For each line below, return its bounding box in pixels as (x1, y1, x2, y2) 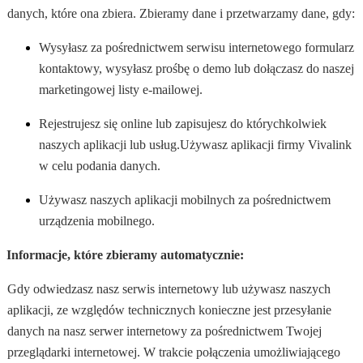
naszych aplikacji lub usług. (39, 138, 180, 152)
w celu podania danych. (39, 159, 160, 173)
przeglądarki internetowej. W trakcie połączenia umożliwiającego (6, 345, 340, 360)
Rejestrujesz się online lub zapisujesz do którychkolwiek (39, 117, 327, 131)
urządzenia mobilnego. (39, 214, 155, 228)
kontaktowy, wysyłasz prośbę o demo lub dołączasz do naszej (39, 62, 354, 76)
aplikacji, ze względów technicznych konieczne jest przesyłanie (6, 303, 331, 318)
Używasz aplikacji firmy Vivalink (180, 138, 352, 152)
